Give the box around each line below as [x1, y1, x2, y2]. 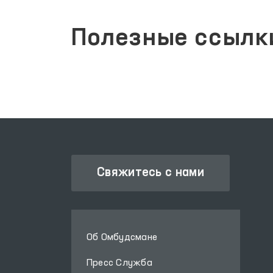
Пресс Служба [87, 258, 152, 268]
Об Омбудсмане [87, 233, 158, 243]
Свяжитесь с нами [97, 167, 204, 179]
